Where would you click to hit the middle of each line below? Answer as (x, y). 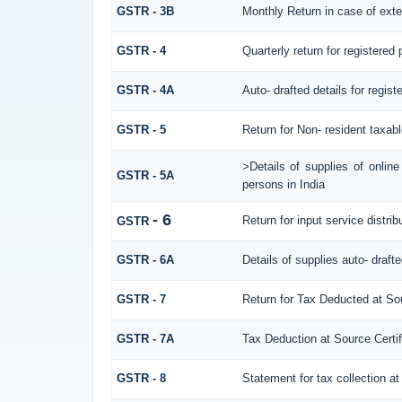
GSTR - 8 (141, 378)
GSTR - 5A (145, 175)
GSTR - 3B (145, 11)
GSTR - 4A (145, 90)
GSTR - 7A (145, 338)
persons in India (283, 184)
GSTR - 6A (145, 259)
